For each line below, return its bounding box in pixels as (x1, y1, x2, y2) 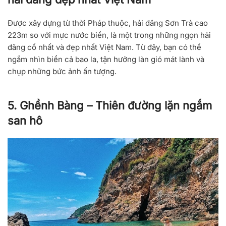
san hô (8, 114, 42, 128)
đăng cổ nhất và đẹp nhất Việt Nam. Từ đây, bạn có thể (8, 42, 201, 52)
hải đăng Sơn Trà (133, 18, 193, 28)
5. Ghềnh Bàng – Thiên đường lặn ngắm (8, 99, 212, 112)
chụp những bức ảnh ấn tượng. (8, 67, 117, 77)
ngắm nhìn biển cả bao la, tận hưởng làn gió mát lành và (8, 54, 204, 65)
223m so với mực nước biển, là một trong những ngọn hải (8, 30, 211, 40)
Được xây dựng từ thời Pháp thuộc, (8, 18, 133, 28)
